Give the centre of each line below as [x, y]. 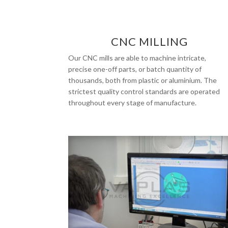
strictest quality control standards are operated [144, 91]
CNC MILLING [150, 41]
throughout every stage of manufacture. [133, 102]
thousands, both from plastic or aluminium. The [143, 80]
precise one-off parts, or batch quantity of [135, 69]
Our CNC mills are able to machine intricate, [137, 58]
